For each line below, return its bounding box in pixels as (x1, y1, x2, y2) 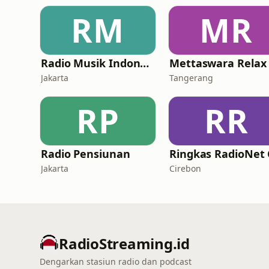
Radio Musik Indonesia (140, 56, 150, 70)
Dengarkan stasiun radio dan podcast (40, 256, 192, 267)
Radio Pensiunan (41, 147, 130, 161)
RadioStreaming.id (59, 234, 190, 253)
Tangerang (169, 72, 213, 83)
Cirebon (169, 163, 201, 174)
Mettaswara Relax (169, 56, 267, 70)
